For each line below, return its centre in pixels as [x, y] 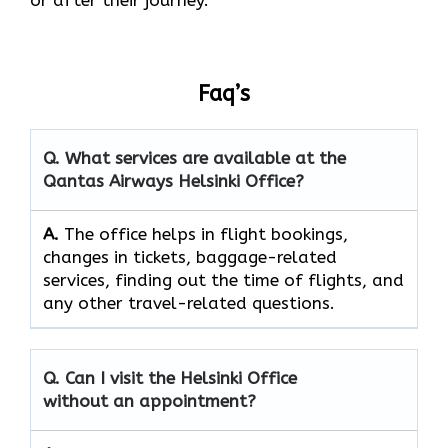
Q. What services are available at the [194, 157]
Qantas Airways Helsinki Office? [173, 180]
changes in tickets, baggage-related [190, 256]
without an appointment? [149, 400]
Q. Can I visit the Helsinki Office [170, 377]
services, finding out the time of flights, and [223, 279]
